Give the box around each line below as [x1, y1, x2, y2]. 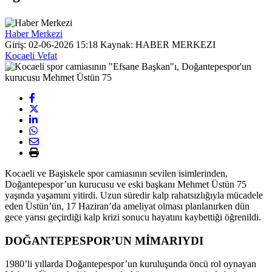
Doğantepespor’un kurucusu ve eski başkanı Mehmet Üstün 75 [5, 178, 246, 189]
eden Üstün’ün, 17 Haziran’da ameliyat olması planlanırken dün [5, 200, 250, 211]
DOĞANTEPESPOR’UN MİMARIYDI [5, 234, 203, 247]
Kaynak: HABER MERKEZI [98, 39, 216, 50]
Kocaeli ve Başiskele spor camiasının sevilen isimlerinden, [5, 168, 228, 178]
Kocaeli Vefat [5, 50, 57, 61]
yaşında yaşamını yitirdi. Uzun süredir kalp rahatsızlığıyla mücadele [5, 189, 263, 200]
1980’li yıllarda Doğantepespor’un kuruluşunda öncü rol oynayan [5, 259, 256, 270]
